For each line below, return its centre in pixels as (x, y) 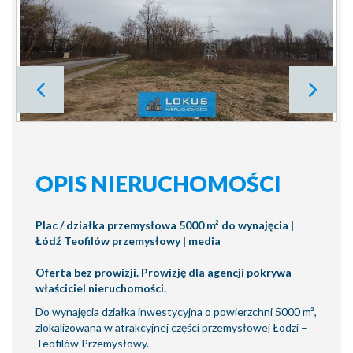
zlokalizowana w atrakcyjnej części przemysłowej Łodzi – (171, 327)
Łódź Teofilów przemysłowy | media (128, 241)
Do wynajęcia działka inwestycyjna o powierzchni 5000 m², (176, 312)
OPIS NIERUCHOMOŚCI (158, 184)
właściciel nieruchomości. (101, 288)
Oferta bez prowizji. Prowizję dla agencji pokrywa (163, 272)
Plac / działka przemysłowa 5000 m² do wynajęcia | (165, 225)
